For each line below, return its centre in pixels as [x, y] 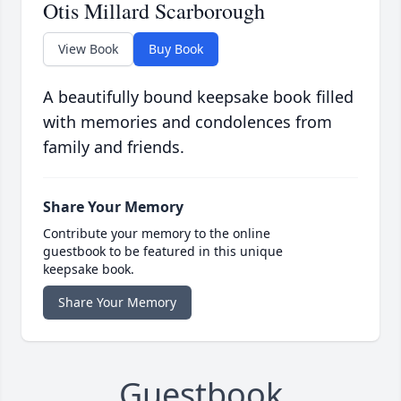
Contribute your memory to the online [157, 234]
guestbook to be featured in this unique [163, 252]
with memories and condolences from [188, 122]
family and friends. [114, 147]
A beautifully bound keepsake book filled [198, 97]
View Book [88, 49]
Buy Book [176, 49]
